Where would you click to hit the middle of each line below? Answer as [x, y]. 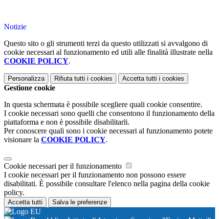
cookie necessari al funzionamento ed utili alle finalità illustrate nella [108, 52]
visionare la [22, 140]
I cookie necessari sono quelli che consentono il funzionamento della [109, 113]
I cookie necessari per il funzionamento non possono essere [95, 175]
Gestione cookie [30, 88]
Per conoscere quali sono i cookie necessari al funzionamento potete [108, 131]
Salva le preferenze [80, 202]
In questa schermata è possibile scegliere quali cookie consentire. [103, 105]
